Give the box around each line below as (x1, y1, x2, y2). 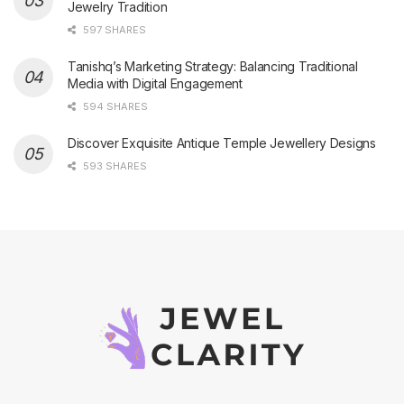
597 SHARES (80, 23, 146, 36)
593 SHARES (80, 159, 147, 172)
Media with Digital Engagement (68, 75, 243, 91)
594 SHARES (80, 99, 148, 113)
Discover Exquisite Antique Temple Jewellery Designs (68, 134, 376, 151)
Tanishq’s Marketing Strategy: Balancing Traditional (68, 58, 358, 74)
